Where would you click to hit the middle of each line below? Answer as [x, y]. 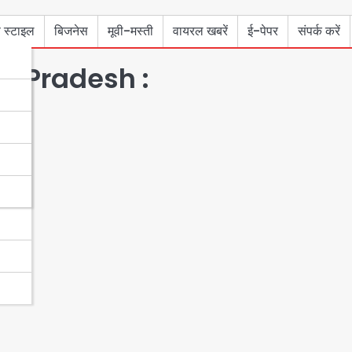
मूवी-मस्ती [130, 31]
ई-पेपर [263, 31]
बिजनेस [71, 31]
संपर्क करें [319, 31]
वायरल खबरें [200, 31]
